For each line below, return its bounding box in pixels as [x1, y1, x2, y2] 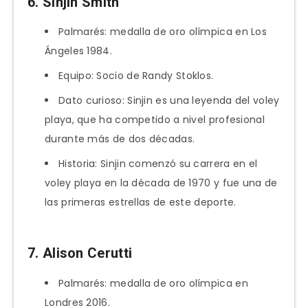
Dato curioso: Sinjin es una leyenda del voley [58, 93, 280, 108]
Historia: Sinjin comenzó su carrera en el [58, 157, 258, 171]
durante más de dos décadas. [45, 132, 195, 146]
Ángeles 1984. [45, 44, 112, 58]
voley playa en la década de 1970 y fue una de [45, 176, 278, 190]
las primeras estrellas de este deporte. [45, 195, 236, 210]
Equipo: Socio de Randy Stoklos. [58, 69, 214, 83]
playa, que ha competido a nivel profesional [45, 113, 265, 127]
